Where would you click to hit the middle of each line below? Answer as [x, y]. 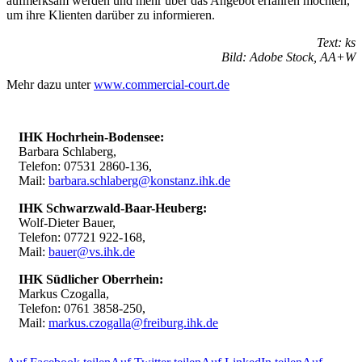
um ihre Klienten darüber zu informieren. [111, 15]
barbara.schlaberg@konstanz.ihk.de [139, 180]
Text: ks [336, 42]
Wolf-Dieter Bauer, [67, 222]
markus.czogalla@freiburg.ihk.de [133, 322]
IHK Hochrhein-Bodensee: [91, 137]
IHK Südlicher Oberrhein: [91, 279]
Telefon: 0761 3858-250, [82, 308]
